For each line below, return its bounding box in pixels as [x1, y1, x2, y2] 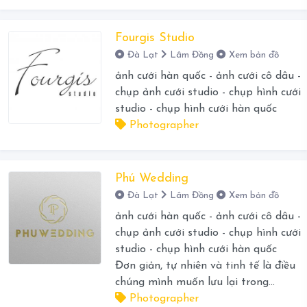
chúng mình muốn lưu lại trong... [114, 277, 275, 288]
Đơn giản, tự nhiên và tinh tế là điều [114, 260, 295, 272]
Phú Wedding [114, 172, 188, 186]
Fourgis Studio [114, 32, 195, 45]
